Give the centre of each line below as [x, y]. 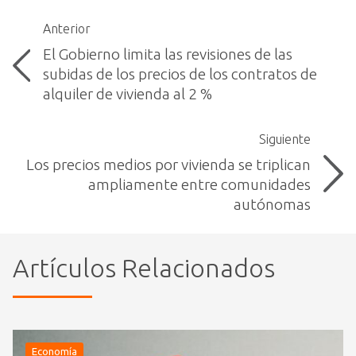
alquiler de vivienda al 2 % [127, 94]
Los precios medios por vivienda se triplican [168, 165]
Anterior [66, 29]
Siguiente [284, 139]
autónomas [272, 205]
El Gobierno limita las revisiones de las [167, 54]
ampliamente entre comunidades [199, 185]
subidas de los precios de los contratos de [180, 74]
